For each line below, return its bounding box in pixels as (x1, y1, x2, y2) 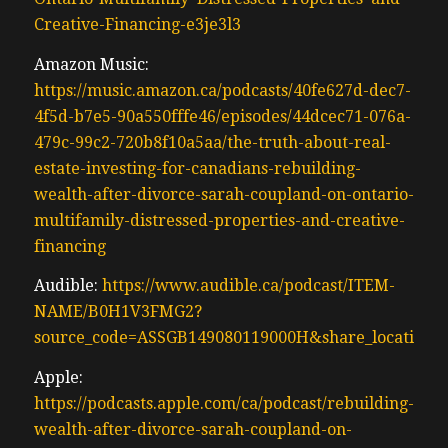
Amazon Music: (33, 54, 149, 74)
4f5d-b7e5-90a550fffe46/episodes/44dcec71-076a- (33, 106, 411, 126)
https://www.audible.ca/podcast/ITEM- (101, 276, 395, 296)
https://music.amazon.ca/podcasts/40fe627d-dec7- (33, 80, 411, 100)
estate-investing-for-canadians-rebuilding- (33, 158, 361, 178)
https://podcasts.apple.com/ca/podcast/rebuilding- (33, 393, 414, 413)
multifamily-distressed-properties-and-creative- (33, 210, 405, 230)
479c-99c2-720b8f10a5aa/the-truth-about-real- (33, 132, 391, 152)
